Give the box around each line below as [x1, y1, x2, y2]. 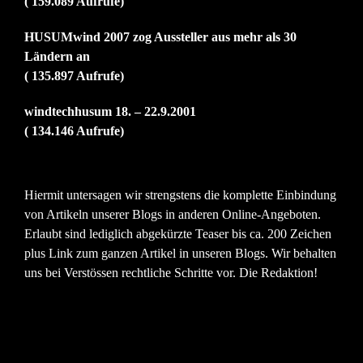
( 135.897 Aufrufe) [24, 68, 124, 83]
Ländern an [24, 49, 90, 63]
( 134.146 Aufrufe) [24, 123, 124, 138]
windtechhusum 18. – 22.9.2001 [24, 104, 196, 118]
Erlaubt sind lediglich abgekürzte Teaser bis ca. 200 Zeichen [24, 226, 331, 241]
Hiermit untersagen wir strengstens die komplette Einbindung [24, 187, 336, 202]
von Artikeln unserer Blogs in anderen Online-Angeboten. [24, 207, 321, 221]
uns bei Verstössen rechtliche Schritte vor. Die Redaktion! [24, 265, 318, 280]
